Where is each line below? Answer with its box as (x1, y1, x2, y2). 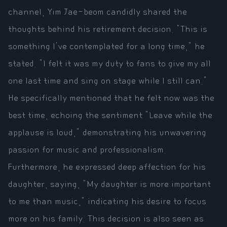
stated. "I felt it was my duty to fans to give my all (8, 59, 211, 69)
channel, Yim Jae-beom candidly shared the (8, 7, 187, 17)
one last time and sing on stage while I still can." (8, 76, 207, 86)
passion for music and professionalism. (8, 145, 166, 155)
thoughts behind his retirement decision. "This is (8, 24, 207, 34)
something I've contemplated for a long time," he (8, 42, 205, 52)
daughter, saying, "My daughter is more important (8, 179, 211, 190)
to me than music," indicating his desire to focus (8, 197, 206, 207)
